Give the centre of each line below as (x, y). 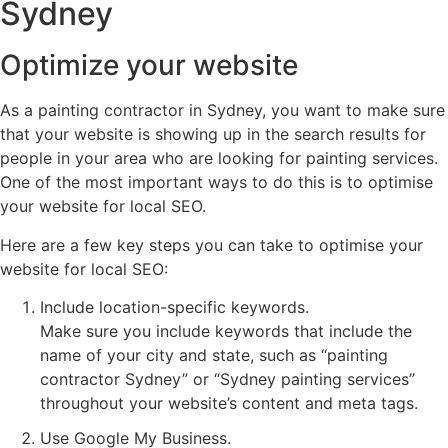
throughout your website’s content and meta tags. (229, 402)
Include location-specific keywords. (174, 306)
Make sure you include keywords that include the (226, 330)
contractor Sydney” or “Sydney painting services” (227, 378)
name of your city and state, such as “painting (214, 354)
